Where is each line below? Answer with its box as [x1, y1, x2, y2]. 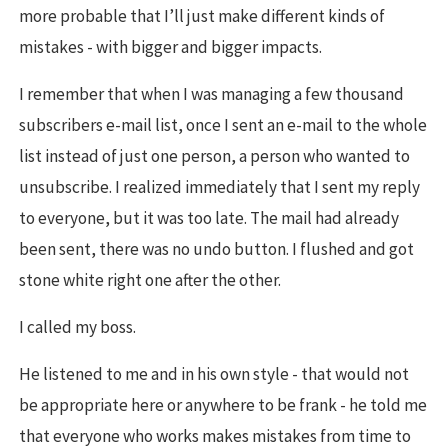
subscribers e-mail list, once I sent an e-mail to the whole [19, 114, 427, 137]
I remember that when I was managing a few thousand [19, 83, 404, 106]
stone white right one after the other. [19, 269, 281, 292]
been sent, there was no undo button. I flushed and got [19, 238, 414, 261]
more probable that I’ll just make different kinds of [19, 5, 385, 28]
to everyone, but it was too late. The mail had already [19, 207, 399, 230]
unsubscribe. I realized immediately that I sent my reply [19, 176, 420, 199]
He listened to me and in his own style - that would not [19, 363, 409, 386]
